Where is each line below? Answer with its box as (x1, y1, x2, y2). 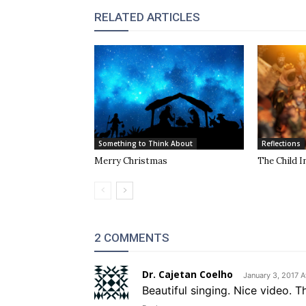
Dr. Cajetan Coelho (142, 267, 233, 281)
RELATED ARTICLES (94, 10, 200, 24)
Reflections (261, 138, 301, 148)
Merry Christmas (94, 154, 167, 167)
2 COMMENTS (94, 230, 169, 245)
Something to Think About (98, 138, 193, 148)
